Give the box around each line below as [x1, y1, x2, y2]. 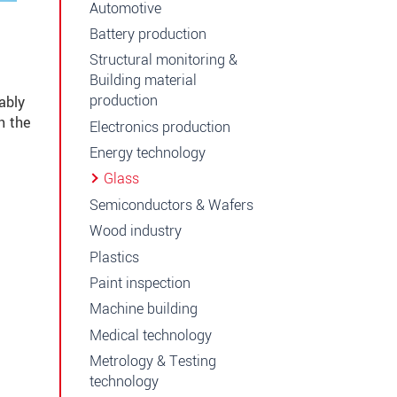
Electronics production [90, 116, 230, 137]
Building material [90, 70, 197, 91]
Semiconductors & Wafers [90, 194, 253, 215]
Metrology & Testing [90, 351, 216, 371]
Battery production [90, 23, 206, 44]
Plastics [90, 246, 139, 268]
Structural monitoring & [90, 50, 237, 71]
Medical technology [90, 324, 212, 346]
